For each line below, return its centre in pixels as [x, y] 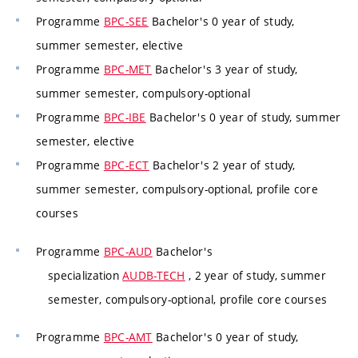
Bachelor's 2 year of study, [222, 165]
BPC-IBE [125, 117]
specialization [86, 275]
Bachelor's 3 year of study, [225, 70]
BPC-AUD [128, 251]
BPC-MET [127, 70]
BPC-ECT [126, 165]
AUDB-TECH [154, 275]
